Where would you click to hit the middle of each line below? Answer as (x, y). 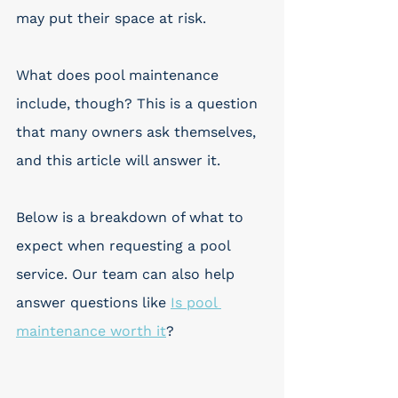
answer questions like (93, 302)
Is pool (196, 302)
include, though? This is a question (139, 103)
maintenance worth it (91, 331)
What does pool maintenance (119, 75)
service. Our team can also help (127, 274)
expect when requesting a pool (125, 246)
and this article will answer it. (118, 160)
